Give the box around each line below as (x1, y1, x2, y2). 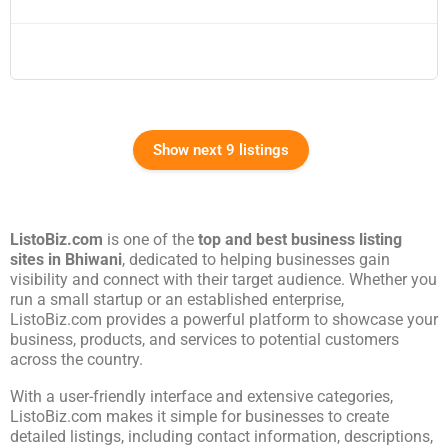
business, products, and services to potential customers (10, 330, 399, 350)
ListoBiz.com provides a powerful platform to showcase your (10, 310, 438, 330)
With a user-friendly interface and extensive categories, (10, 387, 393, 407)
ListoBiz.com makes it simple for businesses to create (10, 407, 389, 427)
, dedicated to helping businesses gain (122, 250, 390, 270)
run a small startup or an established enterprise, (10, 290, 344, 310)
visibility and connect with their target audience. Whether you (10, 270, 437, 290)
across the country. (10, 350, 143, 370)
